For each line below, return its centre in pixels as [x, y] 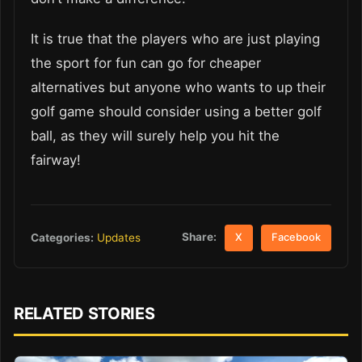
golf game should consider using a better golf [176, 111]
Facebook [297, 238]
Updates [119, 237]
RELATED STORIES [84, 313]
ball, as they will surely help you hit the [155, 135]
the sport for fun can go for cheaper [146, 63]
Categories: [62, 237]
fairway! [56, 160]
